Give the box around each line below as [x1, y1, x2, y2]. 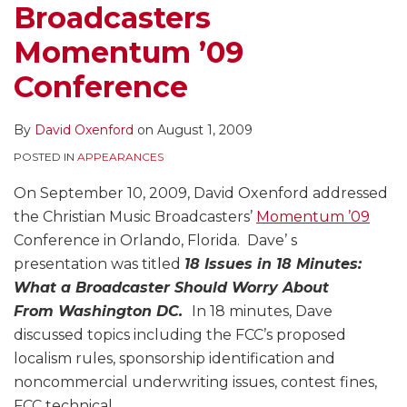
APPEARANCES [77, 150, 164, 164]
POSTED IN [14, 150, 77, 164]
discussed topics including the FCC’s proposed [14, 326, 346, 344]
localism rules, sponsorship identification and [14, 350, 335, 368]
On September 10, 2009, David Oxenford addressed [14, 184, 388, 203]
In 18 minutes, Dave [192, 303, 333, 321]
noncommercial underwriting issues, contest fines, [14, 373, 377, 392]
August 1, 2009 [157, 122, 253, 139]
